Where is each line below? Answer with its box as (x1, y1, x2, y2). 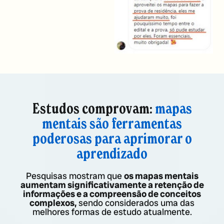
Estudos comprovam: (32, 100, 155, 118)
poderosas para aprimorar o (32, 130, 192, 148)
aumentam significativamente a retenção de (20, 179, 204, 191)
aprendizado (76, 145, 147, 163)
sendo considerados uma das (76, 197, 194, 209)
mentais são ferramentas (42, 115, 182, 133)
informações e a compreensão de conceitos (23, 188, 201, 200)
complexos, (29, 197, 76, 209)
